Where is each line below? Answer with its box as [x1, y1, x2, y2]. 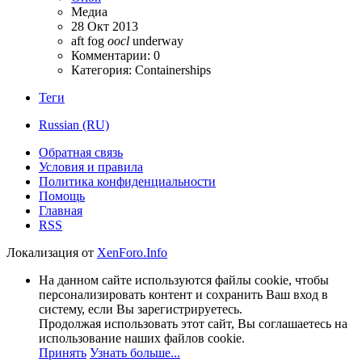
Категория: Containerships [71, 62, 211, 77]
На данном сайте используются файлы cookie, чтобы [39, 272, 329, 287]
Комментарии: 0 [71, 48, 160, 62]
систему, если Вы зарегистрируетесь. [39, 301, 242, 316]
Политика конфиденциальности [39, 174, 216, 188]
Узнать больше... [90, 345, 180, 360]
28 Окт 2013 [71, 19, 138, 33]
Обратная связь [39, 145, 123, 159]
